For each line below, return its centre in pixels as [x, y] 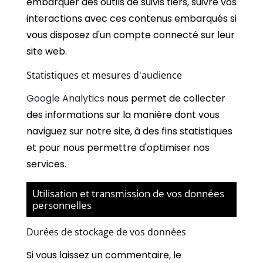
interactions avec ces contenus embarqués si [131, 18]
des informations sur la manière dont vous [123, 114]
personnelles [62, 205]
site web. [47, 51]
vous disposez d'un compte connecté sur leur [131, 35]
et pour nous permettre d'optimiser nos [118, 147]
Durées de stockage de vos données [106, 232]
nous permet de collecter [165, 98]
